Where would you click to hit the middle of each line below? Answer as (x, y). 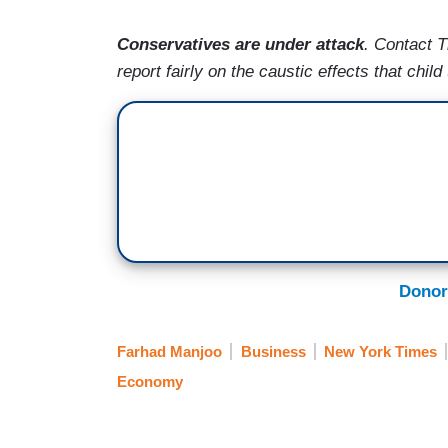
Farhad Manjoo (169, 352)
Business (273, 352)
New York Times (380, 352)
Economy (150, 382)
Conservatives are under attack (240, 44)
